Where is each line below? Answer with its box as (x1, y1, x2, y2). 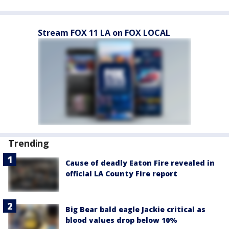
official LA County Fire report (65, 169, 177, 178)
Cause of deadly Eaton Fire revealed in (65, 158, 215, 168)
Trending (8, 137, 50, 149)
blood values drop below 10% (65, 215, 177, 225)
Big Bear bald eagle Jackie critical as (65, 204, 205, 214)
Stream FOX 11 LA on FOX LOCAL (38, 27, 170, 38)
